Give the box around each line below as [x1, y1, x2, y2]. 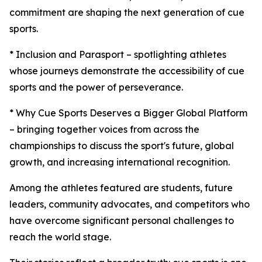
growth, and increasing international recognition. [9, 156, 230, 168]
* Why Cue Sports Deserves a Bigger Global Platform [9, 107, 247, 119]
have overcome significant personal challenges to [9, 215, 234, 226]
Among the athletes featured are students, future [9, 182, 233, 194]
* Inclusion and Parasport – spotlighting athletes [9, 49, 226, 60]
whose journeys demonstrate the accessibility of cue [9, 65, 244, 77]
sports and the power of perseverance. [9, 81, 183, 93]
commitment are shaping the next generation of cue [9, 6, 244, 18]
